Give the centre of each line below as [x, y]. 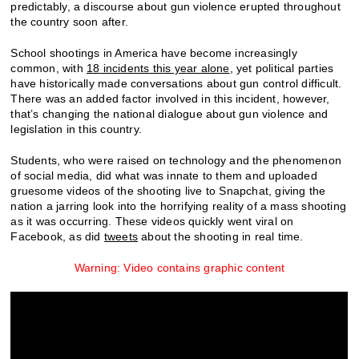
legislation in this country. [77, 129]
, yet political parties [282, 68]
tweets [121, 236]
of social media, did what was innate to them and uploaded [164, 175]
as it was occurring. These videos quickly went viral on [152, 221]
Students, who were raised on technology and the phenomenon [176, 160]
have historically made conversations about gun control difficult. [176, 83]
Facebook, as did [57, 236]
